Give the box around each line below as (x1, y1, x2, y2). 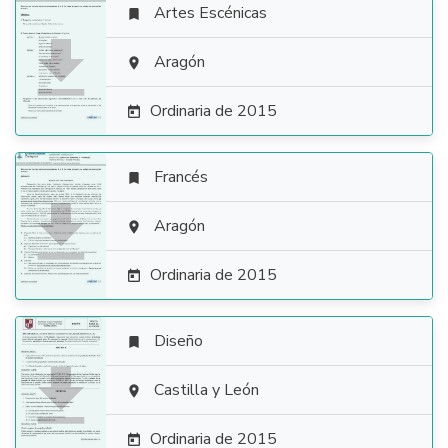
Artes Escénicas (154, 2, 267, 24)
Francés (154, 166, 208, 188)
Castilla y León (154, 379, 259, 401)
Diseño (154, 330, 203, 352)
